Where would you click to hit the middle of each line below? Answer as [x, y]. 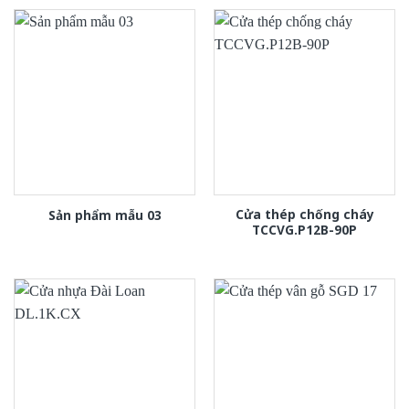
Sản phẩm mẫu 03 [105, 215]
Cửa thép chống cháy [304, 215]
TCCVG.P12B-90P [304, 230]
